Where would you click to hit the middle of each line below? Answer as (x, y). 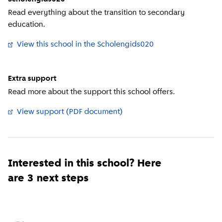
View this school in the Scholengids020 (85, 45)
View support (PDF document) (70, 112)
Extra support (32, 79)
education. (27, 25)
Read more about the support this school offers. (91, 92)
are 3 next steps (48, 179)
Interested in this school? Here (85, 164)
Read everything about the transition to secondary (96, 13)
